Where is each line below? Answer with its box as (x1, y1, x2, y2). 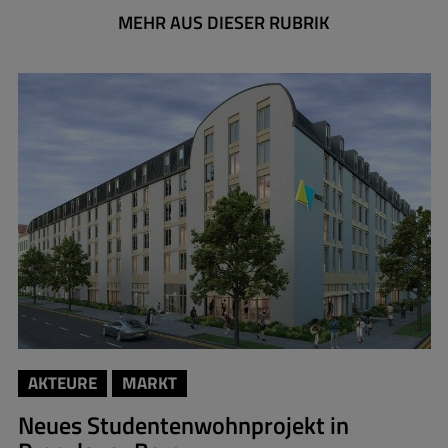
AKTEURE (27, 369, 97, 396)
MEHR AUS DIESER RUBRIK (118, 8, 330, 36)
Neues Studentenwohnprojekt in (17, 406, 349, 443)
